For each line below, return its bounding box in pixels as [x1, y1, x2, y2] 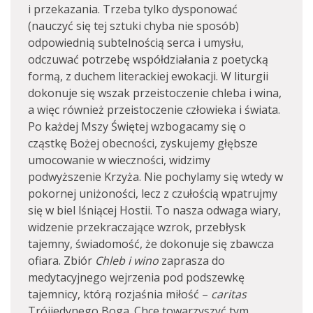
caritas [211, 286, 247, 302]
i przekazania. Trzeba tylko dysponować [28, 1, 238, 17]
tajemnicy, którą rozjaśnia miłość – [28, 286, 211, 302]
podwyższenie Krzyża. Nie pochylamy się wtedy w [28, 169, 283, 184]
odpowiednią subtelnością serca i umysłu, [28, 35, 244, 50]
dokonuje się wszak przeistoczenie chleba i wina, [28, 85, 282, 101]
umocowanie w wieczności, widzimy [28, 152, 210, 168]
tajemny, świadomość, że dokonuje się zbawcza [28, 236, 274, 252]
